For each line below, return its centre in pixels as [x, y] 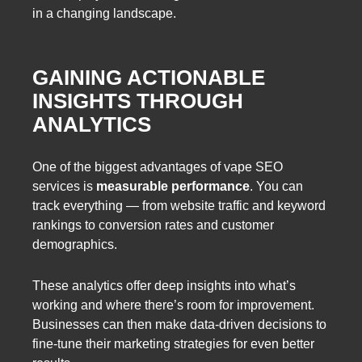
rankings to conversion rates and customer [153, 225]
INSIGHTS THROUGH [138, 101]
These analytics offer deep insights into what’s [164, 286]
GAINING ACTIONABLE [149, 77]
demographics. [75, 245]
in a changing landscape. [104, 13]
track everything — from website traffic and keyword [179, 206]
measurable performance [173, 187]
